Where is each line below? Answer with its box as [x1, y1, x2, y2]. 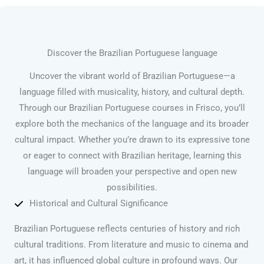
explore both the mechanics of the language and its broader [15, 118, 249, 130]
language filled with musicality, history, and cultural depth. [19, 87, 245, 98]
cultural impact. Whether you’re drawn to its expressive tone [14, 134, 250, 146]
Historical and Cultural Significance [29, 198, 168, 209]
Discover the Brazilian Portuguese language [47, 48, 217, 59]
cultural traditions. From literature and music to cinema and [14, 239, 248, 250]
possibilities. [107, 182, 157, 193]
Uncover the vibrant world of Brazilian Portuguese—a [29, 71, 235, 82]
